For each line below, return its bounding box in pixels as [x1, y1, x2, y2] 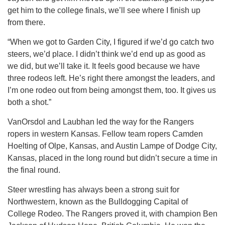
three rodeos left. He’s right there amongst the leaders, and [8, 73, 215, 82]
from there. [8, 18, 45, 27]
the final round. [8, 165, 60, 174]
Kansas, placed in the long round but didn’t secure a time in [8, 153, 217, 162]
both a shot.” [8, 97, 51, 106]
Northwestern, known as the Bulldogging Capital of [8, 197, 188, 206]
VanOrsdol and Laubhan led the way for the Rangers [8, 117, 194, 126]
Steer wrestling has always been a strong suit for [8, 185, 179, 194]
